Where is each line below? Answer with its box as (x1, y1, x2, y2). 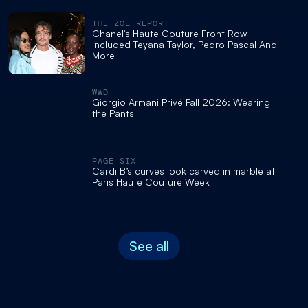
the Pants (92, 107, 134, 119)
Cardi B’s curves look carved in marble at (92, 165, 275, 177)
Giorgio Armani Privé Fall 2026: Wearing (92, 96, 270, 108)
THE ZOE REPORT (92, 18, 169, 29)
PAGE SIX (92, 155, 136, 166)
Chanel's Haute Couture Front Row (92, 27, 247, 39)
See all (129, 237, 169, 254)
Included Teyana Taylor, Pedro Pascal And (92, 38, 277, 50)
